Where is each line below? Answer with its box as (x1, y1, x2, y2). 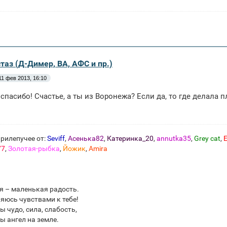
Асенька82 (68, 134, 104, 142)
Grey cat (194, 134, 220, 142)
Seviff (47, 134, 65, 142)
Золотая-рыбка (8, 144, 60, 153)
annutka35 (157, 134, 191, 142)
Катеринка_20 (107, 134, 154, 142)
